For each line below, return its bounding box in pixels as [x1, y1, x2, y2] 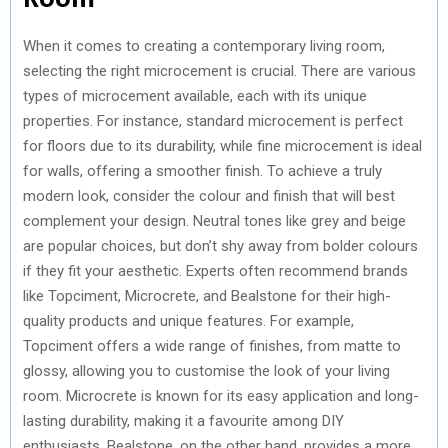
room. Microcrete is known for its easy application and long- [23, 386, 419, 405]
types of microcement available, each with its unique [23, 86, 367, 105]
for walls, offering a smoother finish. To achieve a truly [23, 161, 382, 180]
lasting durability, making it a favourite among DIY [23, 411, 344, 430]
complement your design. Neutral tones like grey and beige [23, 211, 406, 230]
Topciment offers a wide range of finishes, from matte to [23, 336, 401, 355]
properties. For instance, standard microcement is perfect [23, 111, 403, 130]
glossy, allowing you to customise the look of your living [23, 361, 390, 380]
